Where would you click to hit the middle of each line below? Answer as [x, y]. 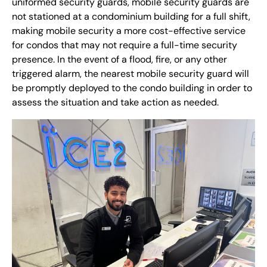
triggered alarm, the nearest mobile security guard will [131, 74]
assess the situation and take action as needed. [115, 102]
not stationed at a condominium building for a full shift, [131, 16]
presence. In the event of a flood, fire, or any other [119, 59]
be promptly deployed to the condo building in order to [132, 88]
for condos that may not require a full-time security [125, 45]
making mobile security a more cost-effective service [129, 31]
